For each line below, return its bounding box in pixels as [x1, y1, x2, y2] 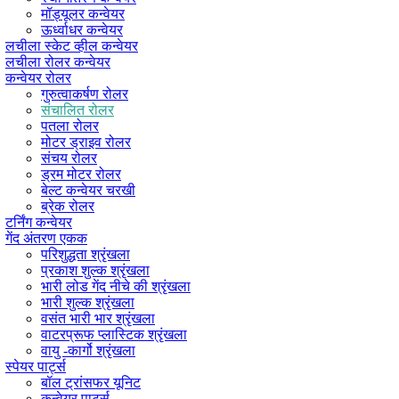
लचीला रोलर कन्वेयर [5, 53, 110, 69]
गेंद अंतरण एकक [5, 230, 87, 246]
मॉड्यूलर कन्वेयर [41, 5, 125, 21]
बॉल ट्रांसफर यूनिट [41, 374, 141, 390]
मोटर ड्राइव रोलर [41, 134, 131, 150]
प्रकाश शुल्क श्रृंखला [41, 262, 150, 278]
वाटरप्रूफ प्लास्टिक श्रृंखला [41, 326, 187, 342]
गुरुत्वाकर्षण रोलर [41, 85, 128, 102]
